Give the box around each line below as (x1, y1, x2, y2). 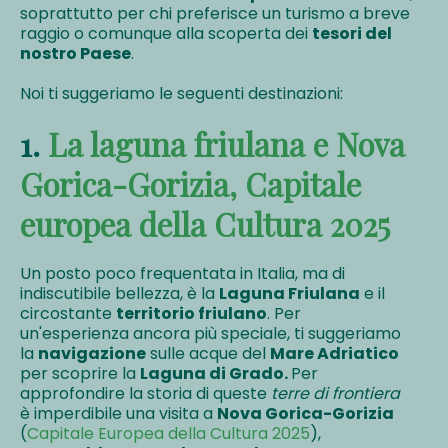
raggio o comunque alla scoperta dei (20, 22, 312, 46)
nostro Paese (20, 42, 131, 66)
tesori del (312, 22, 392, 46)
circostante (20, 302, 116, 326)
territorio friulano (116, 302, 267, 326)
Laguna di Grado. (140, 362, 291, 386)
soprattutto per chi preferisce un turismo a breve (20, 2, 410, 26)
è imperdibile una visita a (20, 402, 217, 426)
